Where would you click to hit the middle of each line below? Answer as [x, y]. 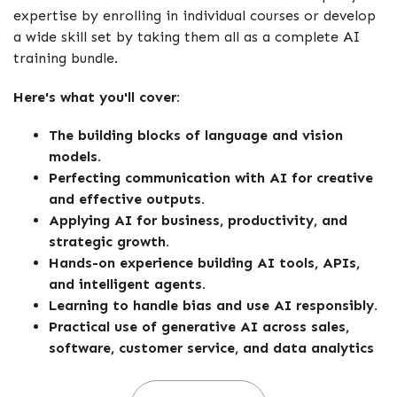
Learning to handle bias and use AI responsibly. [213, 305]
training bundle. [66, 58]
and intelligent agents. [127, 284]
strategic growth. [109, 241]
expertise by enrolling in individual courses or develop [195, 16]
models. [75, 156]
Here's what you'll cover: [97, 97]
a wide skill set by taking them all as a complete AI [187, 37]
